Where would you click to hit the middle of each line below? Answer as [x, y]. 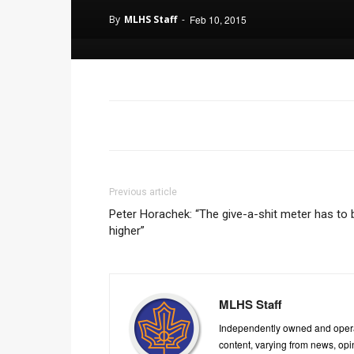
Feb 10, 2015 [218, 19]
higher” [127, 230]
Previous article [143, 192]
